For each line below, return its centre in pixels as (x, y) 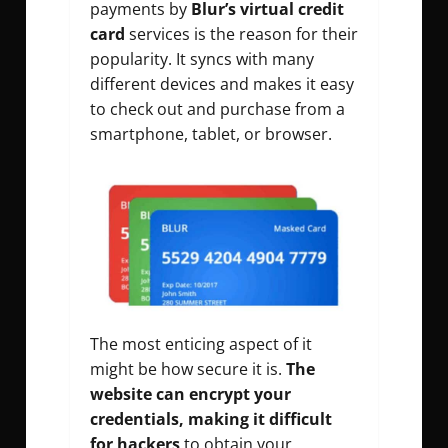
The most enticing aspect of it (201, 344)
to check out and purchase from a (217, 108)
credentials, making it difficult (211, 419)
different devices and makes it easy (222, 83)
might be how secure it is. (188, 369)
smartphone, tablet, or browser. (213, 133)
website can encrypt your (190, 394)
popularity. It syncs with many (202, 58)
